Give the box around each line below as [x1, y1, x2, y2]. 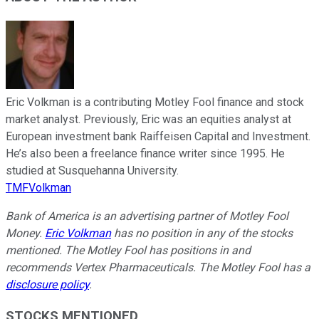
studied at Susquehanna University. [6, 163, 179, 177]
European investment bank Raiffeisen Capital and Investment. [6, 129, 310, 143]
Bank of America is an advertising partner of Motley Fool [6, 209, 288, 223]
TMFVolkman [6, 180, 71, 194]
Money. [6, 226, 45, 240]
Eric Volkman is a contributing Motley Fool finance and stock [6, 95, 304, 109]
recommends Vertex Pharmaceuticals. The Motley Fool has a [6, 260, 310, 274]
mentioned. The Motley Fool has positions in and [6, 243, 251, 257]
